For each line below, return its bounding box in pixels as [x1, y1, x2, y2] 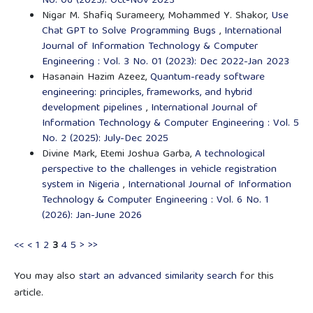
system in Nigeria [41, 176, 123, 195]
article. [13, 284, 43, 303]
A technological [194, 145, 265, 164]
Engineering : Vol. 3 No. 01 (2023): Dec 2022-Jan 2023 [41, 53, 289, 72]
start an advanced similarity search [78, 268, 237, 286]
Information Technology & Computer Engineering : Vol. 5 [41, 115, 299, 133]
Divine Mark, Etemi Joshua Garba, [41, 145, 195, 164]
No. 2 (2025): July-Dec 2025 [41, 130, 168, 149]
